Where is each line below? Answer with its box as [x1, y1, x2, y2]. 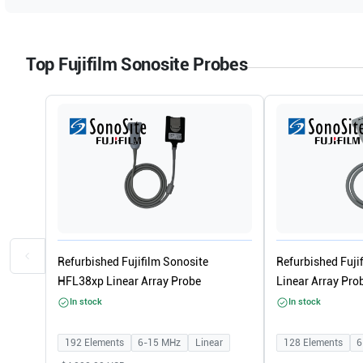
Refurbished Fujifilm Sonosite [58, 255, 208, 268]
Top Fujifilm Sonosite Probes [26, 54, 248, 75]
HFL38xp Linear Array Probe [58, 275, 201, 288]
